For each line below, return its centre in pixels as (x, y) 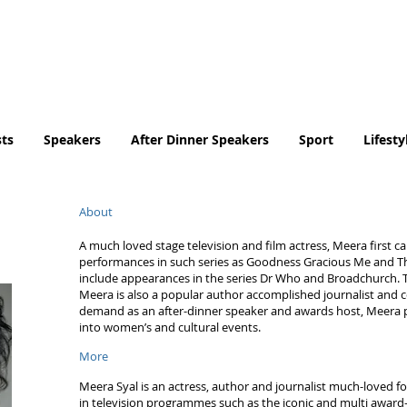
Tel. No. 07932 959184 (286, 45)
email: (232, 81)
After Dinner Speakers (199, 139)
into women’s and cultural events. (170, 327)
